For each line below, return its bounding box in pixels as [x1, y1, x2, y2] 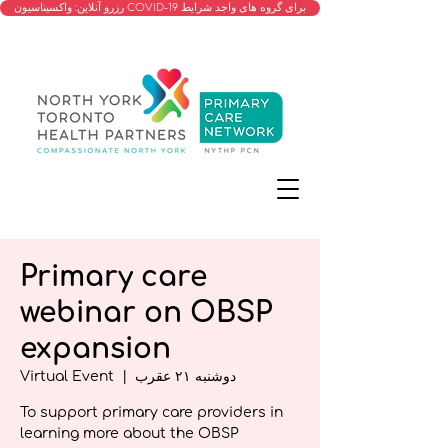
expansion [20, 333, 171, 365]
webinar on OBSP [20, 297, 272, 329]
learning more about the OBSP [20, 426, 239, 441]
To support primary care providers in [20, 405, 283, 420]
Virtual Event [20, 369, 114, 384]
